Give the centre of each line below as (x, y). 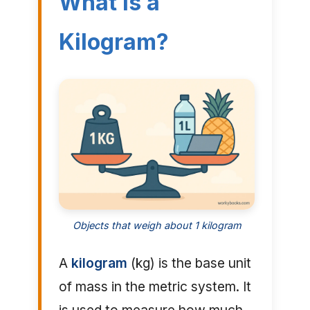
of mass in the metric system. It (155, 287)
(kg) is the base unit (189, 263)
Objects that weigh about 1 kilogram (157, 226)
